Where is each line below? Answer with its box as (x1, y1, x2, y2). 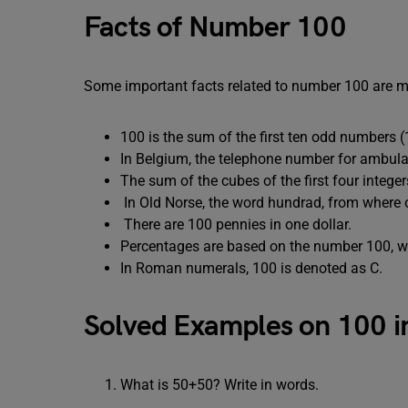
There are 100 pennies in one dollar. (120, 216, 352, 233)
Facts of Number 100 (84, 10, 346, 46)
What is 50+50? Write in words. (120, 376, 319, 393)
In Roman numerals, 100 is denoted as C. (120, 260, 382, 277)
